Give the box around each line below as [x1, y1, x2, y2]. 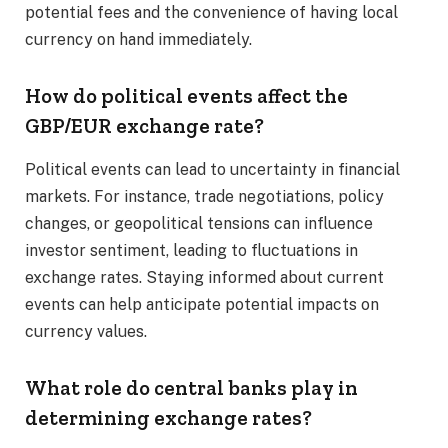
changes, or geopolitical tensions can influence [25, 214, 373, 234]
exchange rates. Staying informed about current [25, 268, 384, 288]
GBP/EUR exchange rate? [25, 114, 264, 139]
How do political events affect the [25, 84, 348, 109]
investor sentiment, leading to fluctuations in [25, 241, 358, 261]
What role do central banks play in [25, 376, 358, 401]
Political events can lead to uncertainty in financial [25, 160, 400, 180]
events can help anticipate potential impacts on [25, 295, 379, 315]
